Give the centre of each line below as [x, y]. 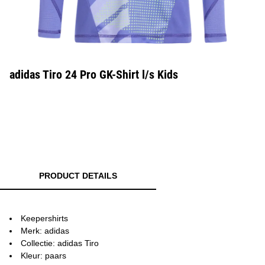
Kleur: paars [43, 256]
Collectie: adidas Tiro [60, 243]
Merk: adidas [45, 231]
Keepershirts [44, 218]
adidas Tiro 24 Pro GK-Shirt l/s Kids [94, 75]
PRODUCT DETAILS [78, 176]
